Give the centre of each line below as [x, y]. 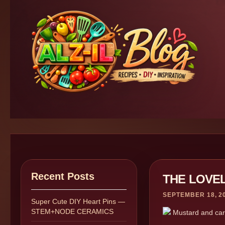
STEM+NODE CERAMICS [72, 211]
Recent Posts [63, 176]
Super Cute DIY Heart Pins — [78, 201]
